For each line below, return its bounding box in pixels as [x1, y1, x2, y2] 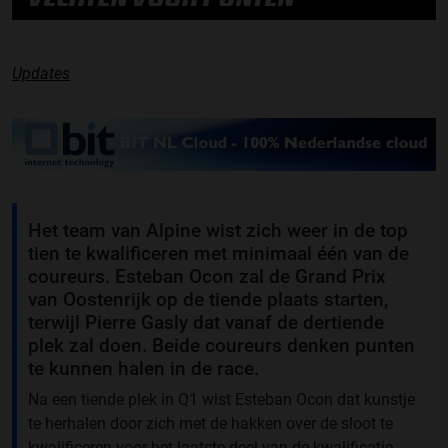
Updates [12, 64, 70, 84]
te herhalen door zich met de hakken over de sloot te [28, 413, 393, 433]
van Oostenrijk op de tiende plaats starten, [28, 287, 388, 311]
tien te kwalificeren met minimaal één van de [28, 241, 409, 265]
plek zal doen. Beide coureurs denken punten [28, 333, 415, 357]
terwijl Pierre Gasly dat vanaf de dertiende [28, 310, 384, 334]
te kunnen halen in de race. [28, 356, 259, 380]
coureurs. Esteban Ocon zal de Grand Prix [28, 264, 386, 288]
